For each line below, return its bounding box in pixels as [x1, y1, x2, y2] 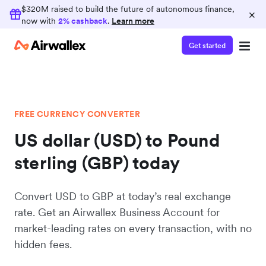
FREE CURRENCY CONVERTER [14, 109, 141, 119]
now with [21, 15, 58, 26]
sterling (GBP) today [14, 151, 180, 174]
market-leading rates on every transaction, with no [14, 221, 252, 235]
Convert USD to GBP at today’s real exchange [14, 189, 231, 203]
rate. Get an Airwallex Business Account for [14, 205, 220, 219]
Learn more [112, 15, 154, 26]
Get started [189, 40, 226, 50]
